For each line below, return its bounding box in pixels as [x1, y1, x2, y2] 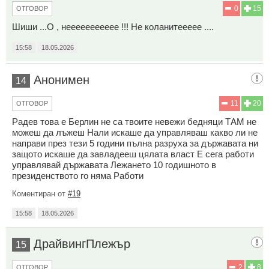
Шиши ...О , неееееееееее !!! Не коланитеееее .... [12, 21, 214, 32]
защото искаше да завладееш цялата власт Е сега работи [12, 148, 254, 159]
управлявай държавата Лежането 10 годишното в [12, 159, 216, 170]
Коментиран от [12, 189, 68, 198]
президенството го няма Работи [12, 170, 144, 181]
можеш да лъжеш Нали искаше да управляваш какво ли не [12, 127, 258, 138]
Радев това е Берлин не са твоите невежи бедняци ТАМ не [12, 116, 256, 127]
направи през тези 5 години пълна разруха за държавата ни [12, 138, 258, 148]
